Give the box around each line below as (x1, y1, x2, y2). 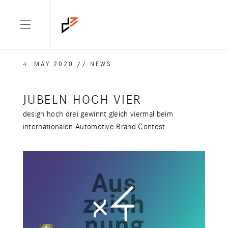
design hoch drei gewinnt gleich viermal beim (22, 109, 173, 119)
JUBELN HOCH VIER (22, 93, 142, 107)
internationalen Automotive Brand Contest (22, 122, 165, 131)
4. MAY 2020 (22, 61, 74, 68)
